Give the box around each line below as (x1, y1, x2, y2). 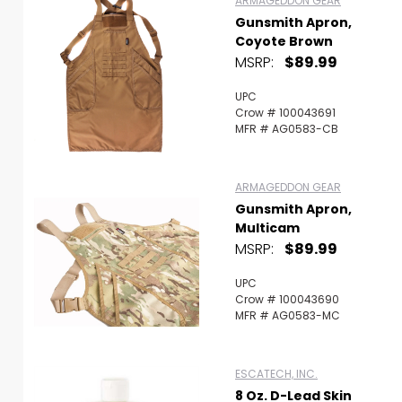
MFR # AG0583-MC (235, 308, 340, 323)
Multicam (235, 219, 300, 237)
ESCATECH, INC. (235, 366, 318, 381)
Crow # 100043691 (235, 105, 336, 120)
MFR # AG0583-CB (235, 121, 338, 136)
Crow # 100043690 (235, 292, 339, 307)
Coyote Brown (235, 32, 333, 50)
